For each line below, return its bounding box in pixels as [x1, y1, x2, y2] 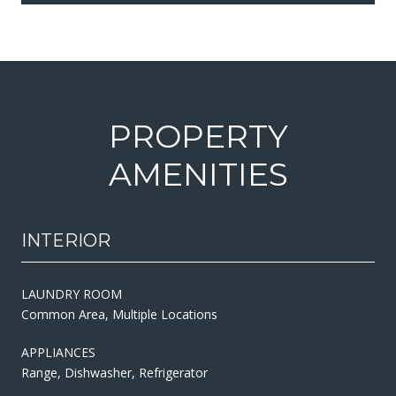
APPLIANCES [21, 343, 95, 361]
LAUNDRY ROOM [21, 285, 122, 302]
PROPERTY [108, 116, 288, 156]
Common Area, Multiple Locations [21, 305, 217, 323]
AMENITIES [108, 154, 288, 194]
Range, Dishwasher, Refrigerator [21, 363, 208, 381]
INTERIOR [21, 229, 110, 251]
